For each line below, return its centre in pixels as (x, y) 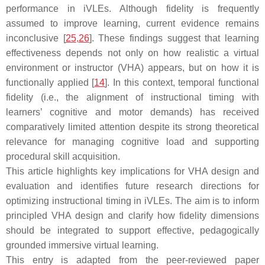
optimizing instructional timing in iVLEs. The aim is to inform (132, 201)
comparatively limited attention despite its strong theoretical (132, 127)
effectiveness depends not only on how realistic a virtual (132, 53)
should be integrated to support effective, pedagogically (132, 230)
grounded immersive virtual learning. (82, 245)
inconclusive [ (36, 38)
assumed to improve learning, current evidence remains (132, 23)
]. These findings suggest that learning (174, 38)
